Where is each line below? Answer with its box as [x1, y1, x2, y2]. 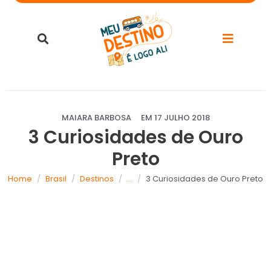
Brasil [45, 172, 67, 184]
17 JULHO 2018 [154, 111, 210, 123]
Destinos [80, 172, 114, 184]
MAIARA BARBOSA [61, 111, 131, 123]
